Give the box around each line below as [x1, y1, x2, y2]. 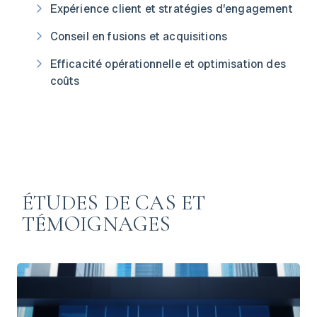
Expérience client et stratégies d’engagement [50, 1, 293, 16]
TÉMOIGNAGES [21, 211, 171, 237]
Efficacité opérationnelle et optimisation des [50, 57, 286, 71]
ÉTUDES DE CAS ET [21, 190, 206, 216]
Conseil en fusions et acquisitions [50, 29, 228, 44]
